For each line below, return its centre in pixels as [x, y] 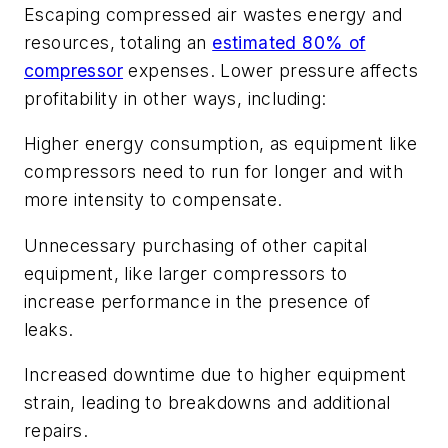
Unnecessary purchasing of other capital [196, 245]
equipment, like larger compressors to [186, 273]
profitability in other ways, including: [175, 98]
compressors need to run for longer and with [214, 172]
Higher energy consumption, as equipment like [221, 144]
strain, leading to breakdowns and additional [207, 403]
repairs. [56, 431]
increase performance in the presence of [197, 301]
